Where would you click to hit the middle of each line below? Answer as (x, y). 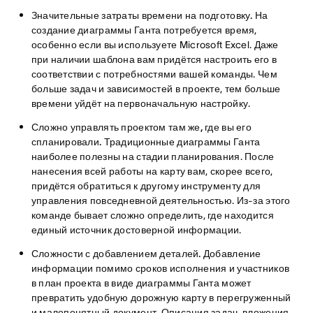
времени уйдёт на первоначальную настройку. (141, 104)
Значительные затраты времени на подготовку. (142, 16)
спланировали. (66, 142)
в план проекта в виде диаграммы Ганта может (141, 283)
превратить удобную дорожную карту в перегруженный (161, 298)
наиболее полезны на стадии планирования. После (153, 157)
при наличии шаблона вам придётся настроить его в (154, 60)
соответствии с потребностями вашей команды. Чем (154, 74)
